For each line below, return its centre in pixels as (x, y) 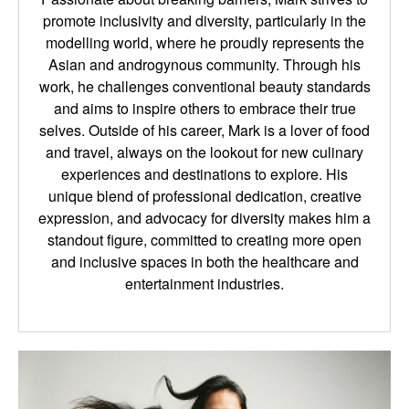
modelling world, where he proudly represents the (204, 43)
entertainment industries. (204, 284)
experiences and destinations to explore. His (204, 174)
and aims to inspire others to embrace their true (204, 109)
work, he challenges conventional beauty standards (204, 87)
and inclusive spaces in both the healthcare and (204, 262)
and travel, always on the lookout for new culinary (204, 152)
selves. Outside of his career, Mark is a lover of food (204, 131)
